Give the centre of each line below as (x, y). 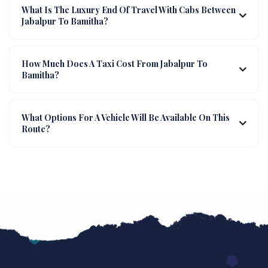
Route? (36, 129)
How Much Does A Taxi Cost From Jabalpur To (115, 63)
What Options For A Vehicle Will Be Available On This (126, 117)
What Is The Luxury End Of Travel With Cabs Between (129, 10)
